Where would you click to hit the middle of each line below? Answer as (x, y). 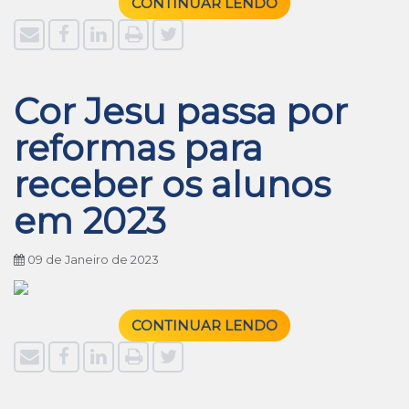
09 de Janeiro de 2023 (92, 260)
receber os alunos (172, 184)
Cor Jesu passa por (181, 111)
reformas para (138, 148)
